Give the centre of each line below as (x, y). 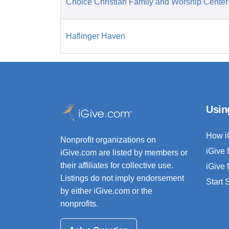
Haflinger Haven (96, 36)
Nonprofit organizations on (108, 140)
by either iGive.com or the (106, 191)
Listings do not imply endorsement (122, 178)
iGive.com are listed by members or (124, 153)
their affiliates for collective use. (117, 166)
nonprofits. (79, 204)
